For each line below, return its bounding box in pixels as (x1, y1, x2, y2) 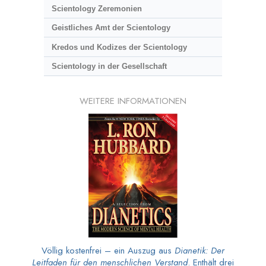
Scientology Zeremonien (51, 4, 142, 13)
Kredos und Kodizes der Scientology (51, 42, 187, 52)
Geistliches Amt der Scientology (51, 23, 170, 33)
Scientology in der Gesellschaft (51, 62, 167, 71)
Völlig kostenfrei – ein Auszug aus (42, 244, 175, 258)
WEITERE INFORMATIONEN (80, 94, 186, 108)
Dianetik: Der (175, 244, 224, 258)
